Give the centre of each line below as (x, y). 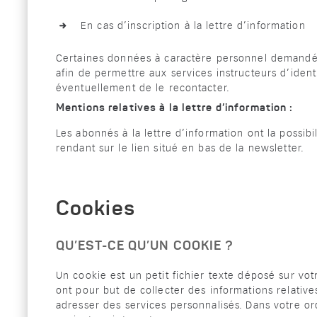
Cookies (96, 210)
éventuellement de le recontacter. (143, 88)
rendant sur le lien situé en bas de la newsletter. (180, 148)
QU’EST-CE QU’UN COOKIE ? (145, 246)
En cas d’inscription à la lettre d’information (193, 26)
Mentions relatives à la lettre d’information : (175, 109)
